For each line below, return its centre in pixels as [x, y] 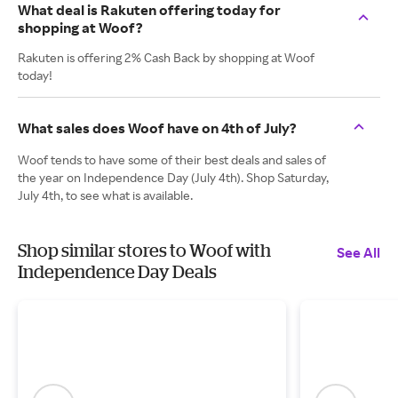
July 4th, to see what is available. [105, 195]
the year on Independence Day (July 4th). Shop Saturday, [173, 177]
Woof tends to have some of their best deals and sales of [172, 159]
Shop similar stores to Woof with [144, 250]
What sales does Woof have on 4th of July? [157, 128]
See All [358, 252]
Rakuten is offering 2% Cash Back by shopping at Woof [166, 57]
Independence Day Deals [117, 271]
